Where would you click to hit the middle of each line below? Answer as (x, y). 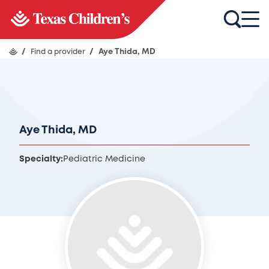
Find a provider (59, 52)
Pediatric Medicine (104, 159)
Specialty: (41, 159)
